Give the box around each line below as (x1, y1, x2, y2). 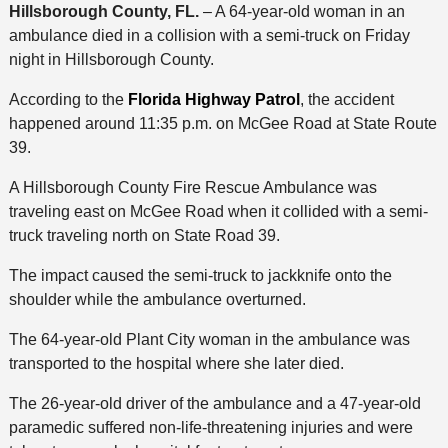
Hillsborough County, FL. (8, 2, 199, 20)
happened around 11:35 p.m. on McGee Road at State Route (8, 114, 437, 132)
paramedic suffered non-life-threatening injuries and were (8, 418, 413, 436)
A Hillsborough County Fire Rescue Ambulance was (8, 178, 377, 196)
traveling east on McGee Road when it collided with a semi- (8, 202, 428, 220)
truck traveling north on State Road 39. (8, 226, 280, 244)
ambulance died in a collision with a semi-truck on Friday (8, 26, 410, 44)
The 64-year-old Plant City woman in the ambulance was (8, 330, 410, 348)
